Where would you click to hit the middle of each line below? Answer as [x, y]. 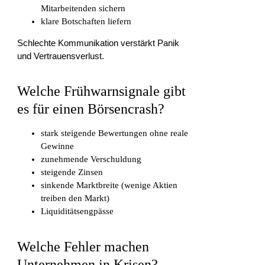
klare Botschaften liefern [86, 21]
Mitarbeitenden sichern [83, 8]
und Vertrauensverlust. [61, 56]
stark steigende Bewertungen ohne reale [115, 133]
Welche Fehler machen [83, 247]
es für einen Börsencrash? [91, 109]
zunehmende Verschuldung [91, 159]
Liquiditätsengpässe [77, 211]
